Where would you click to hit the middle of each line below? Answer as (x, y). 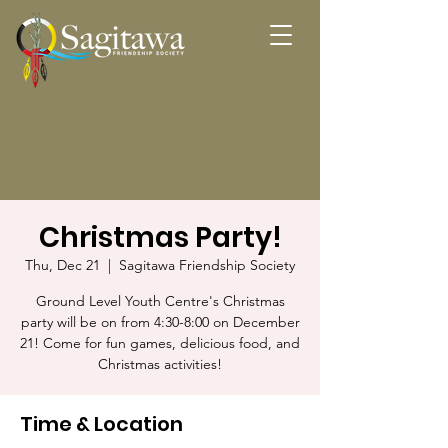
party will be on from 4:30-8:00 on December (160, 322)
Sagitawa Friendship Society (207, 265)
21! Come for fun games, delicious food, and (160, 343)
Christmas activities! (160, 364)
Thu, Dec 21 (62, 265)
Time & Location (101, 424)
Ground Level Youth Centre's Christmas (160, 301)
